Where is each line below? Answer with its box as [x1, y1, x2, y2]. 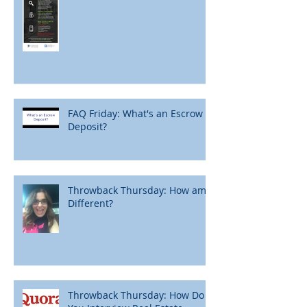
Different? [68, 197, 113, 210]
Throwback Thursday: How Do [68, 288, 204, 302]
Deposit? [68, 120, 107, 134]
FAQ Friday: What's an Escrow [68, 107, 203, 121]
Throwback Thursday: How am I [68, 184, 212, 197]
